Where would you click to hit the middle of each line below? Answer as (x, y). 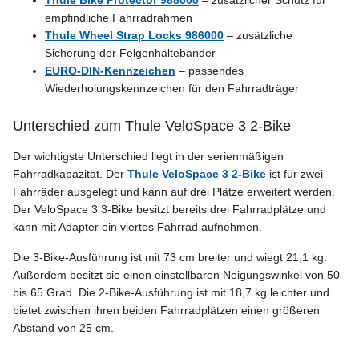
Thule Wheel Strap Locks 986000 (134, 36)
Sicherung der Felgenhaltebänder (130, 53)
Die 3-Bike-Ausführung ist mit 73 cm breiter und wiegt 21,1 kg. (170, 258)
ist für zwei (294, 174)
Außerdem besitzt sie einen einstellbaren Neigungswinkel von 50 (176, 275)
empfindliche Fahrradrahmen (119, 18)
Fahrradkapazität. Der (70, 174)
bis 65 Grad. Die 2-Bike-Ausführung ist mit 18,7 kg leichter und (171, 293)
